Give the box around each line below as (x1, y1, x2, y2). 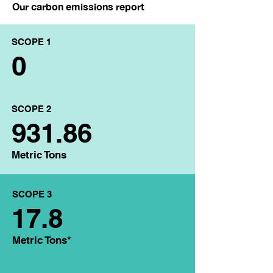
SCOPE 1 (12, 37, 51, 47)
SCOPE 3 (12, 189, 52, 199)
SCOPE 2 (12, 104, 51, 114)
